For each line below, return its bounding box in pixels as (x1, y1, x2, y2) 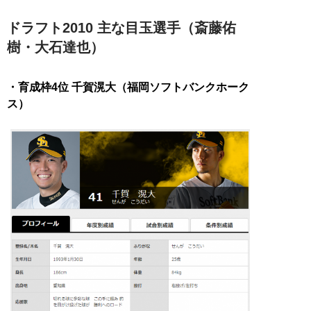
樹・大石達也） (7, 39, 104, 55)
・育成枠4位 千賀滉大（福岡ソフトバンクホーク (7, 81, 249, 93)
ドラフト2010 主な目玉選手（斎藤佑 (7, 19, 236, 35)
